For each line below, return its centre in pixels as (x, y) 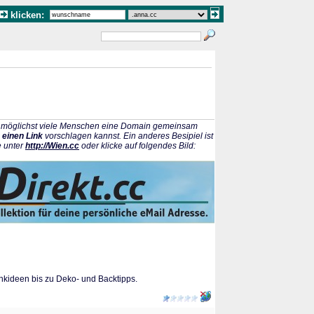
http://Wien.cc (52, 146)
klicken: (29, 15)
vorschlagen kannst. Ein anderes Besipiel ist (128, 136)
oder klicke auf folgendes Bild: (137, 146)
